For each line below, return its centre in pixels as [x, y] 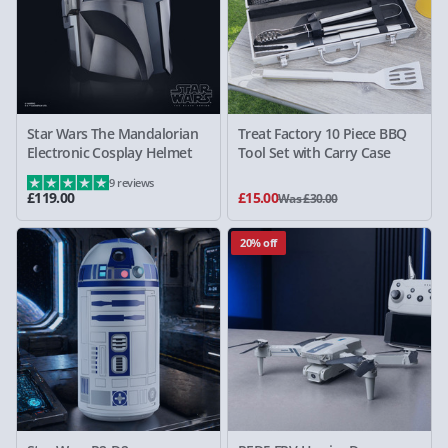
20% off [258, 242]
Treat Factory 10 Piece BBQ [322, 133]
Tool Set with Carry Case [314, 152]
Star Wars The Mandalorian [112, 133]
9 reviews [131, 182]
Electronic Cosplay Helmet [109, 152]
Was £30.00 [308, 198]
